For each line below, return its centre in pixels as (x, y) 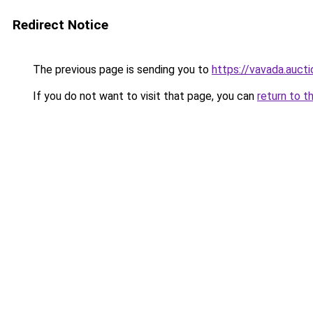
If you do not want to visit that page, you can (144, 96)
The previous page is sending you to (121, 70)
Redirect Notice (60, 25)
